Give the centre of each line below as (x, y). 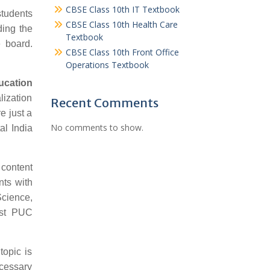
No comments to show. (97, 127)
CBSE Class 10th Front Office (122, 52)
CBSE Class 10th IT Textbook (122, 9)
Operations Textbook (107, 65)
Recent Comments (104, 103)
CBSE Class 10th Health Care (121, 24)
